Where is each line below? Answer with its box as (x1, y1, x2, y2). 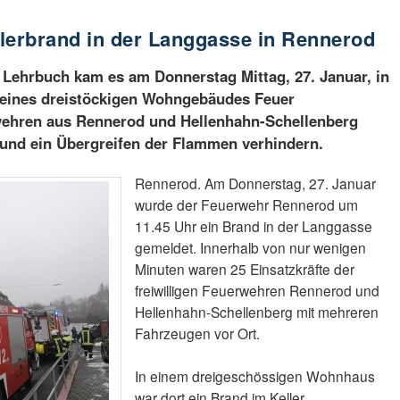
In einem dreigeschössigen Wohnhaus (134, 366, 375, 387)
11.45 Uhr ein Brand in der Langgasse (134, 216, 372, 237)
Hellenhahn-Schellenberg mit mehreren (134, 302, 379, 322)
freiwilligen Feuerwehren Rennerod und (134, 280, 379, 301)
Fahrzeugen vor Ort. (134, 323, 260, 344)
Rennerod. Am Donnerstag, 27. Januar (134, 173, 376, 194)
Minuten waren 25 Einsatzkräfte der (134, 259, 354, 279)
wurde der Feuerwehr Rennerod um (134, 195, 358, 215)
